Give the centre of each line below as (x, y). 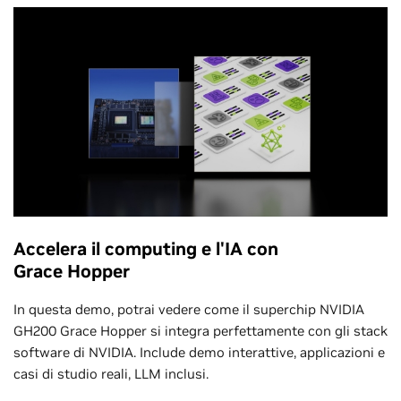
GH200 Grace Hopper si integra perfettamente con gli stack (200, 330)
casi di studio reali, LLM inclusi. (111, 373)
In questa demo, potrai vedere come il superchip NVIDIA (189, 309)
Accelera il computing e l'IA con (146, 248)
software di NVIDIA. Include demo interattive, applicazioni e (199, 352)
